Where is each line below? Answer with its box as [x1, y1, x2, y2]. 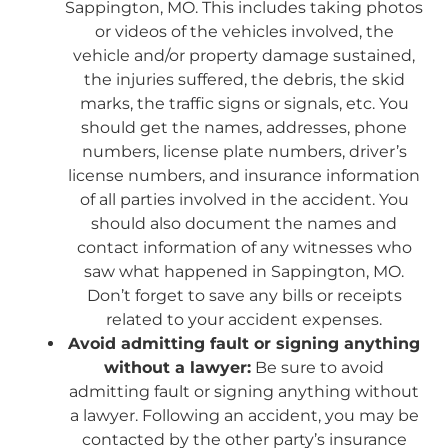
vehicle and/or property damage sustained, [73, 45, 415, 65]
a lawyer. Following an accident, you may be [69, 405, 419, 425]
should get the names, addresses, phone [81, 117, 407, 137]
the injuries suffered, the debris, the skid [83, 69, 405, 89]
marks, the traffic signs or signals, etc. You [79, 93, 409, 113]
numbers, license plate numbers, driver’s [81, 141, 407, 161]
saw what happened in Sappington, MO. [84, 261, 404, 281]
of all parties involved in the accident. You [79, 189, 409, 209]
